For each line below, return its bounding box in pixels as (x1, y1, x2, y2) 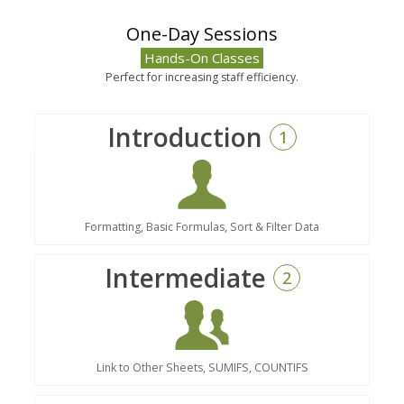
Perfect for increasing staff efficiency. (106, 69, 298, 85)
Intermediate (104, 260, 266, 295)
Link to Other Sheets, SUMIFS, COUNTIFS (96, 359, 308, 375)
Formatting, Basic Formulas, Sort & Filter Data (85, 218, 319, 234)
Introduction (107, 119, 262, 154)
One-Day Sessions (126, 21, 278, 46)
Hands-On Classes (144, 48, 260, 67)
